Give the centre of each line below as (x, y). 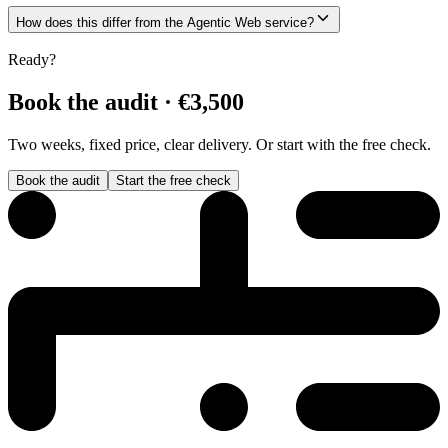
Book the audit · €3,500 (126, 102)
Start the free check (173, 181)
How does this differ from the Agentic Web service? (165, 22)
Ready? (32, 60)
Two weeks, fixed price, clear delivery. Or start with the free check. (219, 145)
